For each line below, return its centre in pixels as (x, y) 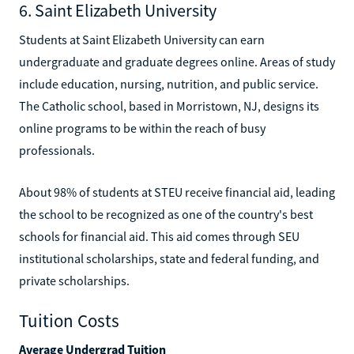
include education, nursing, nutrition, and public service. (169, 83)
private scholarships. (74, 280)
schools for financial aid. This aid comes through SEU (159, 236)
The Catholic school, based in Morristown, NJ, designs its (169, 105)
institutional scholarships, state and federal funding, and (169, 258)
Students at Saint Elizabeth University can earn (142, 39)
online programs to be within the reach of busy (142, 128)
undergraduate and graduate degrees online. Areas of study (177, 61)
